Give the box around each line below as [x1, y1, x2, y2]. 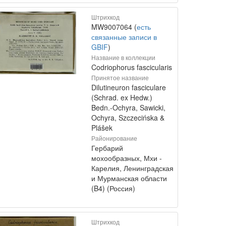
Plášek [91, 123, 112, 133]
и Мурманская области [91, 173, 167, 183]
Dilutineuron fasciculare [91, 82, 166, 92]
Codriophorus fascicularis [91, 62, 172, 72]
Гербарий [91, 143, 123, 153]
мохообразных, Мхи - [91, 153, 162, 163]
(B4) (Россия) [91, 183, 135, 193]
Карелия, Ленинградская [91, 163, 174, 173]
